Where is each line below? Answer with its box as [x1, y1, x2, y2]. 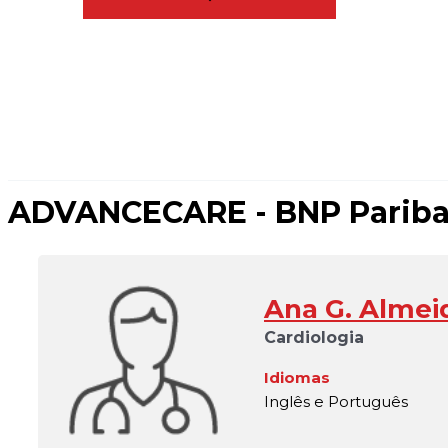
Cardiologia [264, 327, 364, 347]
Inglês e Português [264, 391, 408, 411]
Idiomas [264, 367, 330, 387]
